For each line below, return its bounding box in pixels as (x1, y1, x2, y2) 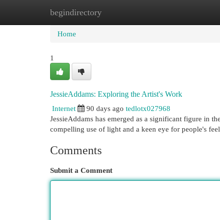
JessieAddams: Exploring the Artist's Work (50, 90, 182, 98)
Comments (50, 144, 102, 157)
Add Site (166, 8, 193, 16)
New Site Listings (98, 8, 152, 16)
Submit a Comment (50, 166, 112, 174)
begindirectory (50, 7, 102, 17)
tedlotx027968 (126, 104, 170, 112)
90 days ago (86, 104, 124, 112)
